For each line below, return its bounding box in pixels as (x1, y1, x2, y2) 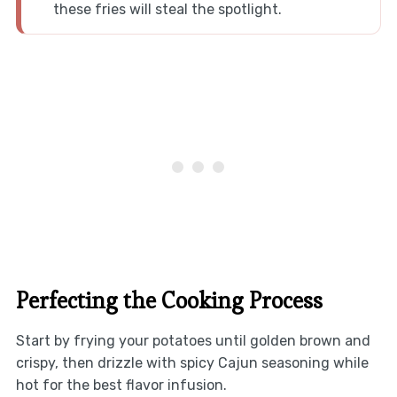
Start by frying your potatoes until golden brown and (15, 331, 370, 349)
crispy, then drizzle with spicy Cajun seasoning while (15, 354, 369, 371)
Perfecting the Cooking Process (15, 284, 323, 315)
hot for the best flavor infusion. (15, 376, 227, 393)
